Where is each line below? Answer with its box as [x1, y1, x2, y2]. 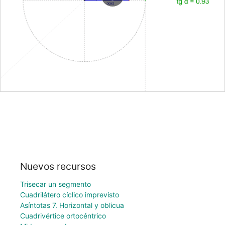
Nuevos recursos [20, 160, 96, 172]
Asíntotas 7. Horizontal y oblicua [20, 200, 124, 209]
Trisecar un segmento [20, 179, 91, 188]
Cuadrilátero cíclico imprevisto [20, 190, 119, 199]
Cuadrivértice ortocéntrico [20, 211, 106, 220]
